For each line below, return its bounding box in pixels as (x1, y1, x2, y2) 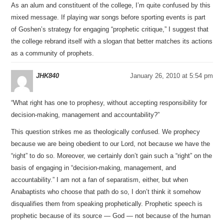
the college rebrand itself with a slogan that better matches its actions (11, 37, 213, 45)
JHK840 (36, 72, 59, 79)
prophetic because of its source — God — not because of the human (11, 212, 211, 219)
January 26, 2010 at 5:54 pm (129, 72, 213, 79)
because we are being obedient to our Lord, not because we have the (11, 140, 210, 147)
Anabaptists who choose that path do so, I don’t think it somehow (11, 188, 201, 195)
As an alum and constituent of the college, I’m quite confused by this (11, 1, 211, 9)
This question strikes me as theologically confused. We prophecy (11, 128, 200, 135)
